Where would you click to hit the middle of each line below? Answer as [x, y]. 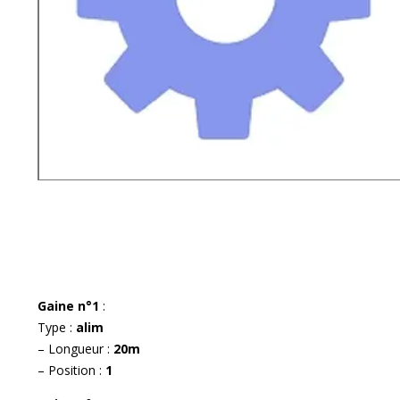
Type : [57, 327]
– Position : [71, 370]
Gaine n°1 [70, 305]
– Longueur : [75, 348]
